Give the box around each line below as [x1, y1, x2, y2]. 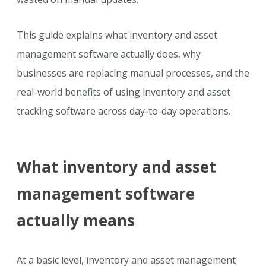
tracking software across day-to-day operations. [17, 104, 230, 118]
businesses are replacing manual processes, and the [17, 66, 249, 80]
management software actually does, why [17, 47, 201, 61]
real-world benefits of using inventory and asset [17, 85, 230, 99]
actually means [17, 210, 135, 232]
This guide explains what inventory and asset [17, 28, 217, 42]
